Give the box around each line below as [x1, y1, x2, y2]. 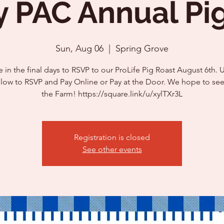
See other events [82, 144, 142, 154]
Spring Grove [115, 43, 168, 54]
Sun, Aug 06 [55, 43, 103, 54]
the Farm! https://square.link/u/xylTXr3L [41, 89, 182, 98]
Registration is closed [74, 132, 150, 142]
